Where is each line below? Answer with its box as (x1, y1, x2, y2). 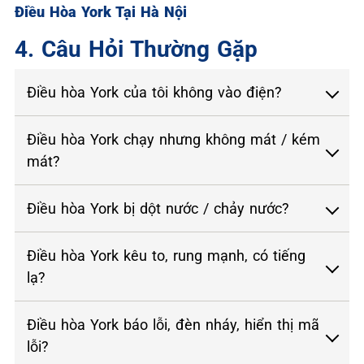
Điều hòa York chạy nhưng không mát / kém (27, 130, 320, 148)
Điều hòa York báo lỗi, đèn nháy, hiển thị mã (27, 315, 319, 333)
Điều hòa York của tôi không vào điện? (27, 83, 282, 101)
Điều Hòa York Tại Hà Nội (15, 2, 187, 20)
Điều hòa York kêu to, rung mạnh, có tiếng (27, 246, 305, 264)
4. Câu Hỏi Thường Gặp (15, 35, 258, 63)
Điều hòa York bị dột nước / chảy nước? (27, 199, 289, 217)
